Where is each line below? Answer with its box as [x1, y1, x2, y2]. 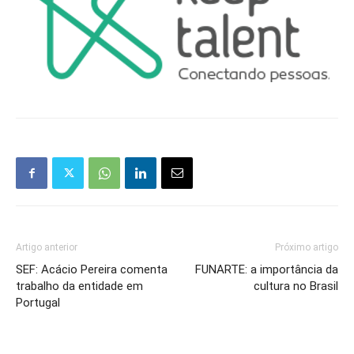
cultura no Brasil [254, 279, 338, 294]
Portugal [16, 296, 60, 311]
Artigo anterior [16, 242, 77, 254]
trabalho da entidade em [16, 279, 143, 294]
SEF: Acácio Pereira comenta [16, 262, 168, 277]
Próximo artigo [275, 242, 338, 254]
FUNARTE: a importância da [195, 262, 338, 277]
